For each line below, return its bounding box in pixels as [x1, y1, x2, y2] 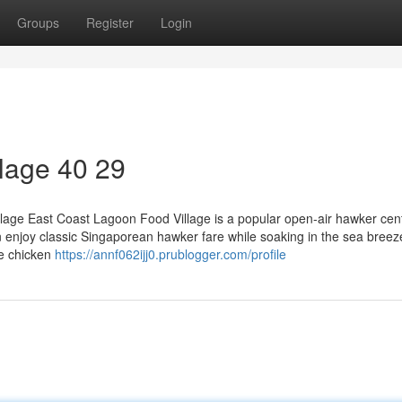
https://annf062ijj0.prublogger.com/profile [55, 245, 286, 263]
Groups [17, 13, 59, 31]
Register [86, 13, 134, 31]
